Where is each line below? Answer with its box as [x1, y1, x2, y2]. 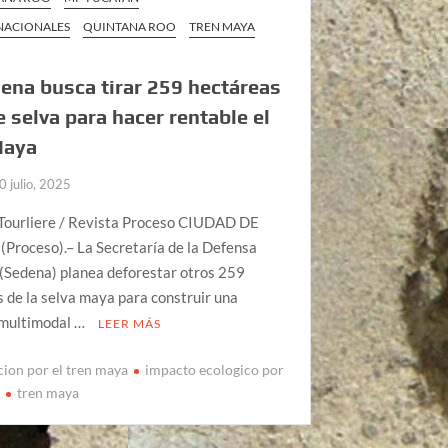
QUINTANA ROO [83, 19, 177, 35]
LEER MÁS [98, 316, 162, 332]
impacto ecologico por [145, 360, 285, 378]
